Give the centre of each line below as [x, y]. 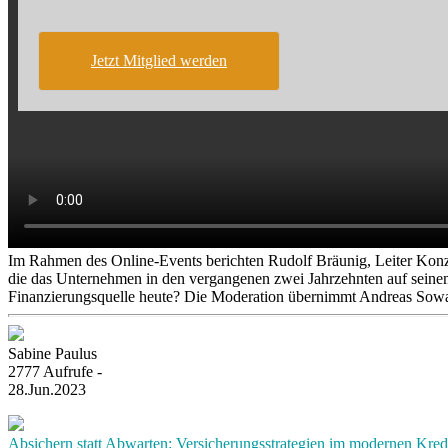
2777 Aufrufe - [55, 371]
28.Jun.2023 [47, 389]
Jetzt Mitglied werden [159, 60]
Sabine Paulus [52, 353]
